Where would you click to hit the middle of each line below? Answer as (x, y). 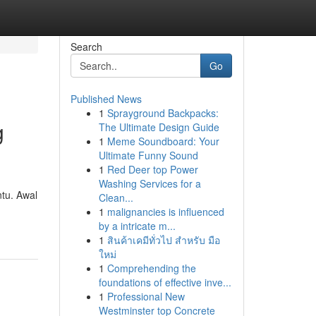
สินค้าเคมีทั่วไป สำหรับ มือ (163, 240)
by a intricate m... (137, 226)
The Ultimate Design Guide (159, 127)
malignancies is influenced (165, 212)
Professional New (146, 296)
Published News (106, 99)
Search (86, 47)
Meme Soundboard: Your (163, 141)
